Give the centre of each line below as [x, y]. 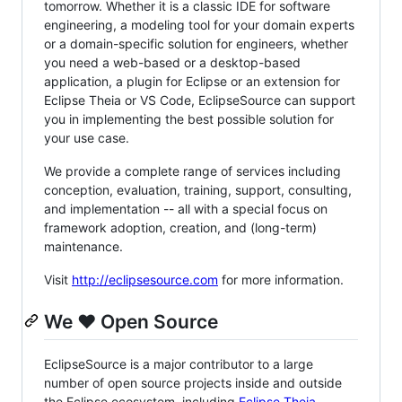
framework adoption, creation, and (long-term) [180, 227]
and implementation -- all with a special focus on [186, 208]
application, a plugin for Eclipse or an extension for [192, 81]
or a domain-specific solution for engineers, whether [196, 43]
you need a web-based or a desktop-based [172, 62]
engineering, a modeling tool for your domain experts [199, 24]
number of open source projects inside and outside [193, 382]
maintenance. [83, 246]
